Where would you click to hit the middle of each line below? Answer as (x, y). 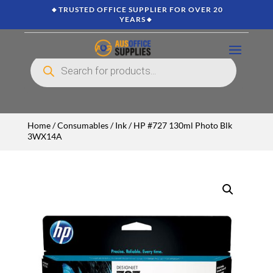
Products (43, 57)
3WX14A (44, 136)
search (40, 64)
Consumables (83, 125)
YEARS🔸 (136, 19)
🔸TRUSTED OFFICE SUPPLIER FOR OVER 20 (136, 9)
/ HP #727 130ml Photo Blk (179, 125)
